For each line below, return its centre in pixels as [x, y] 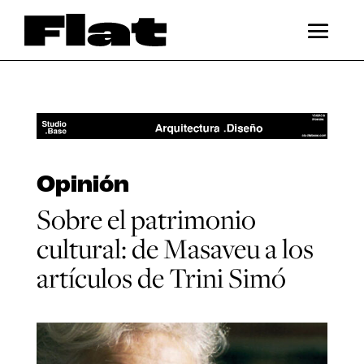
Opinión [82, 186]
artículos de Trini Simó [161, 278]
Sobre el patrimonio [146, 219]
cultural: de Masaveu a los [175, 249]
